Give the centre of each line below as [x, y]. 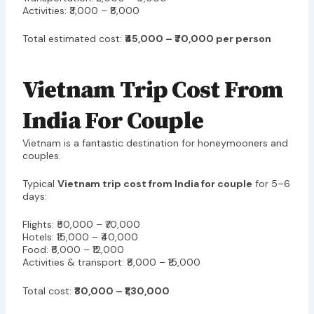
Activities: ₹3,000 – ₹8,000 [81, 10]
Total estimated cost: [73, 39]
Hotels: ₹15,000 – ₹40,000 [80, 237]
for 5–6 [271, 183]
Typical [40, 183]
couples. [41, 155]
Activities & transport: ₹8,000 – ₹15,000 [111, 262]
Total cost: [48, 291]
